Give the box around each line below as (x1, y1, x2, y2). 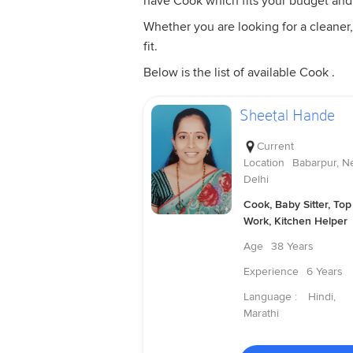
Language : (243, 290, 300, 304)
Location (243, 156, 284, 170)
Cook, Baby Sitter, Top (243, 198, 351, 212)
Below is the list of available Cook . (143, 64, 335, 80)
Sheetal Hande (239, 105, 335, 124)
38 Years (270, 240, 314, 254)
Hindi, (307, 290, 336, 304)
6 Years (306, 265, 343, 279)
